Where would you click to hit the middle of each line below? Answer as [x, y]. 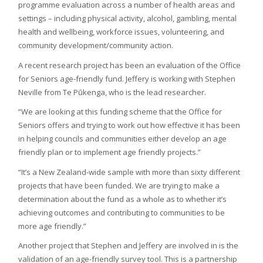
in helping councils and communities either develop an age [123, 139]
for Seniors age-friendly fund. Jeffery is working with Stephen [127, 78]
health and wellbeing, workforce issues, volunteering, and [122, 32]
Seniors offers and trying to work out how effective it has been [129, 125]
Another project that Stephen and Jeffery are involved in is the [129, 245]
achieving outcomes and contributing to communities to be [122, 212]
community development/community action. [96, 45]
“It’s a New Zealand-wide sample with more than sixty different [129, 172]
